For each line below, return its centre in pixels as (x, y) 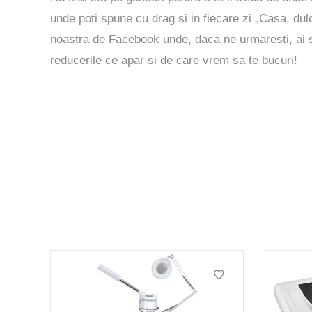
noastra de (79, 39)
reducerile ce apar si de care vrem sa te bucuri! (174, 60)
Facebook (134, 39)
